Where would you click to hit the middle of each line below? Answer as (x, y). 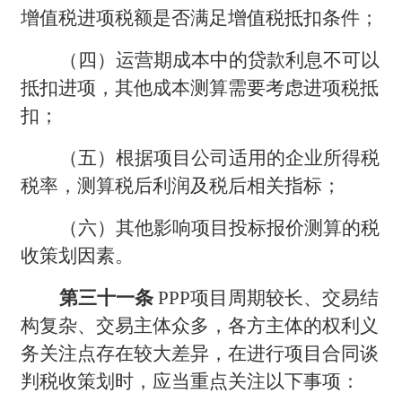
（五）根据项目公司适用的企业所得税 (220, 157)
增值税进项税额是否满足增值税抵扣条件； (200, 17)
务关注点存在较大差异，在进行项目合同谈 (200, 353)
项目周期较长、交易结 (285, 297)
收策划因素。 (78, 255)
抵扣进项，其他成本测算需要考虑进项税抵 (200, 87)
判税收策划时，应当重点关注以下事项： (191, 381)
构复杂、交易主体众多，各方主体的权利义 (200, 325)
